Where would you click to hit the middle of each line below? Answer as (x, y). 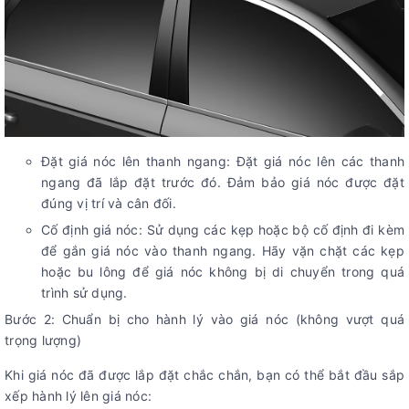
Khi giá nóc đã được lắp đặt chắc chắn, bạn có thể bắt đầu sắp (204, 374)
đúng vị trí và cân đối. (109, 204)
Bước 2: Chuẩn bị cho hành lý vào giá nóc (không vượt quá (204, 319)
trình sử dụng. (84, 293)
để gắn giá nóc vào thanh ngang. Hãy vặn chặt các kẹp (223, 251)
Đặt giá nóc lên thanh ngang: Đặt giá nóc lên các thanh (223, 162)
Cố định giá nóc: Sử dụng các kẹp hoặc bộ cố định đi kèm (223, 230)
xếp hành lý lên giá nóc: (78, 395)
